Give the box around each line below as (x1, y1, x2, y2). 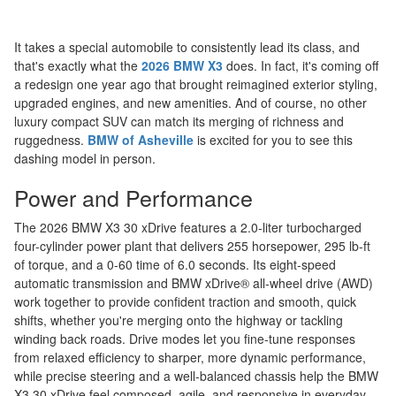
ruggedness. (14, 131, 88, 148)
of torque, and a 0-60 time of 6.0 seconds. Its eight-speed (14, 255, 336, 273)
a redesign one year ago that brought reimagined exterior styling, (14, 75, 377, 93)
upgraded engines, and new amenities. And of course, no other (14, 94, 367, 111)
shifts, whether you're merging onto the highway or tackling (14, 311, 343, 329)
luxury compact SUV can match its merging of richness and (14, 112, 344, 130)
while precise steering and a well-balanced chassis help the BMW (14, 367, 378, 385)
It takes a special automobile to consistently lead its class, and (14, 38, 360, 56)
